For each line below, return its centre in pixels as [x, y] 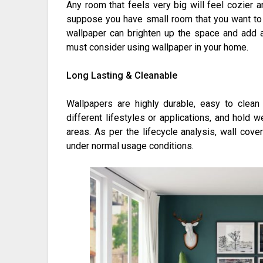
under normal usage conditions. [130, 146]
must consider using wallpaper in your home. [158, 48]
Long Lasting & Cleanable [122, 76]
